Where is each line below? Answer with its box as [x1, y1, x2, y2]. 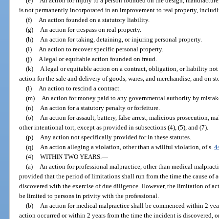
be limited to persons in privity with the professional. [19, 192, 159, 199]
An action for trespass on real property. [40, 25, 142, 33]
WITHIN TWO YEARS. [40, 153, 102, 160]
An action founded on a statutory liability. [39, 16, 150, 23]
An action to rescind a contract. [39, 84, 121, 92]
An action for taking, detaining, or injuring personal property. [40, 35, 202, 43]
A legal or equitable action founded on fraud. [39, 55, 157, 63]
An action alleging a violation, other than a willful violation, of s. [40, 143, 215, 151]
